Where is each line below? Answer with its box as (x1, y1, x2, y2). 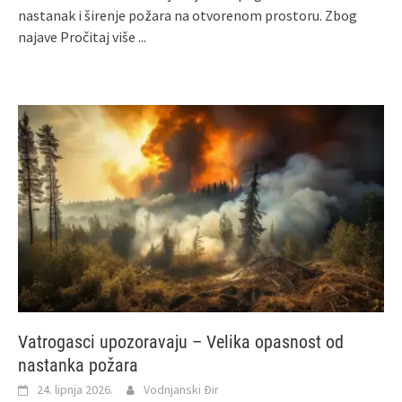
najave (18, 28, 60, 47)
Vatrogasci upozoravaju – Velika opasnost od (18, 331, 344, 354)
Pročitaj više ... (60, 28, 146, 47)
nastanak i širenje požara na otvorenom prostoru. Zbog (18, 6, 357, 25)
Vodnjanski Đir (144, 381, 219, 398)
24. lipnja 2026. (37, 381, 113, 398)
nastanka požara (18, 354, 138, 377)
